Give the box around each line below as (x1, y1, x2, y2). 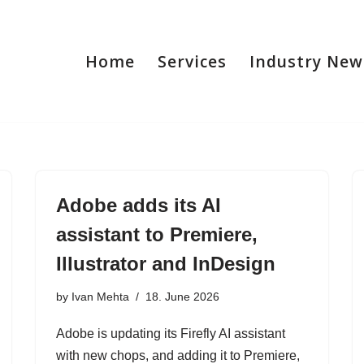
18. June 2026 (145, 290, 219, 303)
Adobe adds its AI (56, 194, 221, 216)
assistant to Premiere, (56, 223, 258, 245)
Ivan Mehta (71, 290, 129, 303)
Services (158, 50, 227, 72)
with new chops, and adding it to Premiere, (56, 349, 300, 362)
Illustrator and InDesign (56, 253, 275, 275)
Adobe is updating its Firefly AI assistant (56, 327, 285, 340)
